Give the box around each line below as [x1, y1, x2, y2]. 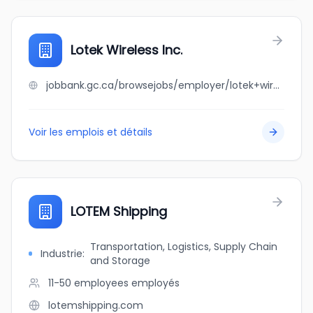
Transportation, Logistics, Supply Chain [89, 240, 277, 254]
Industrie [40, 247, 82, 261]
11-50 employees [48, 276, 129, 290]
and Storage [89, 254, 150, 268]
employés [131, 276, 180, 290]
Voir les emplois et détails [29, 125, 152, 139]
